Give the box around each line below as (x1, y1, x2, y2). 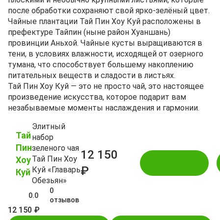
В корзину (155, 158, 193, 167)
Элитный (32, 122, 65, 131)
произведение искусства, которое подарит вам (8, 92, 186, 102)
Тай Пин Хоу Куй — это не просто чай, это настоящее (8, 82, 204, 91)
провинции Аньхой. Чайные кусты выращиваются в (8, 38, 202, 48)
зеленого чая (32, 143, 79, 153)
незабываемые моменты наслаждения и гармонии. (8, 103, 199, 112)
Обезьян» (32, 176, 67, 185)
